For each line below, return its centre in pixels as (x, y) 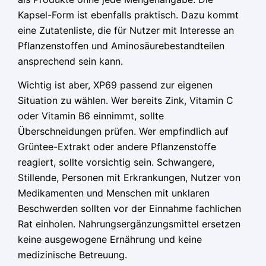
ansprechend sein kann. (70, 61)
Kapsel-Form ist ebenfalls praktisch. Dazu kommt (128, 15)
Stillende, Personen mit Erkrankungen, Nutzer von (129, 178)
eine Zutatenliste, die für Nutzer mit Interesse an (126, 31)
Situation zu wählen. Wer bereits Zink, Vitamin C (126, 101)
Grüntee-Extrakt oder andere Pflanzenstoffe (117, 147)
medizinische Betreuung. (72, 255)
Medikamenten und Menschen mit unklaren (114, 193)
